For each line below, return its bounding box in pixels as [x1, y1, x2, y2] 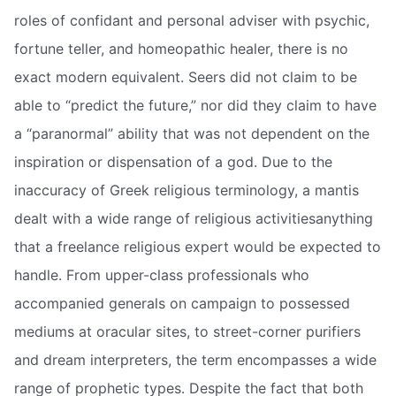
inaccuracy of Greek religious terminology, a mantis [14, 181, 359, 200]
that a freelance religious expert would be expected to [14, 238, 381, 256]
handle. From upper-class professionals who [14, 266, 309, 285]
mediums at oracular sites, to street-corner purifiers [14, 323, 361, 341]
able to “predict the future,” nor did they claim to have [14, 96, 377, 115]
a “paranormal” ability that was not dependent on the [14, 125, 369, 143]
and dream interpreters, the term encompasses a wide [14, 351, 377, 369]
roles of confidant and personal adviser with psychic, [14, 11, 369, 30]
